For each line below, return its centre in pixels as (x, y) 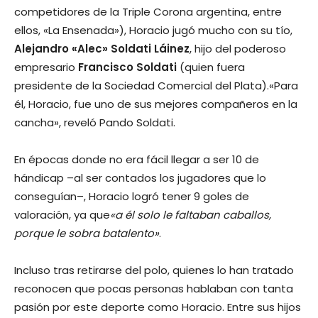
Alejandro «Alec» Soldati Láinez (102, 48)
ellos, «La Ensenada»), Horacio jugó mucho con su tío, (153, 30)
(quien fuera (211, 67)
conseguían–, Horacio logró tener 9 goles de (132, 196)
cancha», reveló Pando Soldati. (95, 122)
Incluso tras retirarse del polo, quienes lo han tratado (154, 270)
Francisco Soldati (127, 67)
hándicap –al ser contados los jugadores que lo (140, 177)
